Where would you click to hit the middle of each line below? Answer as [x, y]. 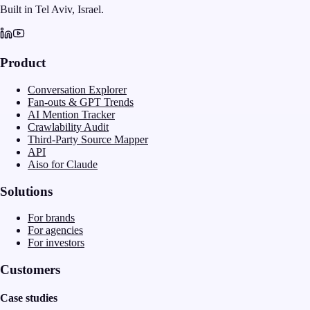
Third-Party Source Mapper [88, 139]
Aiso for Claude [63, 164]
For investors [56, 243]
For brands [51, 218]
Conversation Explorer [77, 89]
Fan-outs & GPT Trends [81, 102]
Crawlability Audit [68, 127]
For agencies [55, 230]
